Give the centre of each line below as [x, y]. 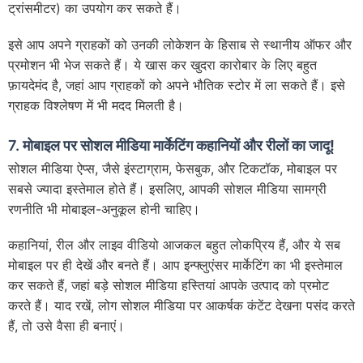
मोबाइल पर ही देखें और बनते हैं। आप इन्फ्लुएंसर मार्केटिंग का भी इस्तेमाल [175, 265]
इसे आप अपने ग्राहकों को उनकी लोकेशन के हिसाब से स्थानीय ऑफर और [180, 44]
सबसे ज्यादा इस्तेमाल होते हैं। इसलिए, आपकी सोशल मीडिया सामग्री [167, 188]
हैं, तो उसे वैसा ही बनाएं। [66, 325]
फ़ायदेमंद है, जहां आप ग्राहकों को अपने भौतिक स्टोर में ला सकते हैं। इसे [177, 85]
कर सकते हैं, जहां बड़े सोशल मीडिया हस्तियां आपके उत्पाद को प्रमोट [169, 285]
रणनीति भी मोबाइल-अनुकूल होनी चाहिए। [104, 209]
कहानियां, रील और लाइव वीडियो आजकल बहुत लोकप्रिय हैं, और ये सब [174, 244]
